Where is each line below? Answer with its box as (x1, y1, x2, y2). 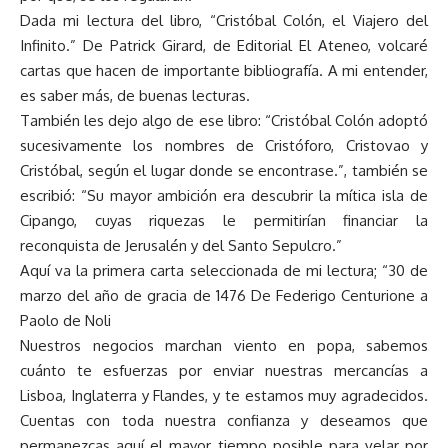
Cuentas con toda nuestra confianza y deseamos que (20, 411, 428, 431)
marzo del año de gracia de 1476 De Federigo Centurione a (20, 286, 428, 306)
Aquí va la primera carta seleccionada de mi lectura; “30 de (20, 261, 428, 281)
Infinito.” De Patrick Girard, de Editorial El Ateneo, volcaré (20, 36, 428, 56)
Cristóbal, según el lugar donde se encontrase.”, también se (20, 161, 428, 181)
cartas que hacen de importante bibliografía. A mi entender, (20, 61, 428, 81)
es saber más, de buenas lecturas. (20, 86, 250, 106)
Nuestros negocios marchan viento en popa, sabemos (20, 336, 428, 356)
